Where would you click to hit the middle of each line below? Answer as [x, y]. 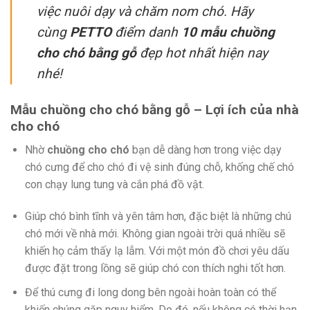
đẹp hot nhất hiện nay [202, 53]
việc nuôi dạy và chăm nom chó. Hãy [145, 11]
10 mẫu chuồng [228, 32]
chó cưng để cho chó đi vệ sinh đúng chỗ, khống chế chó [159, 167]
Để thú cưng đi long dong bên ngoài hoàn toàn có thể [150, 292]
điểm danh [146, 32]
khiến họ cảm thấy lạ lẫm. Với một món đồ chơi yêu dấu [157, 250]
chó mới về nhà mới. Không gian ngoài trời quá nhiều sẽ [155, 233]
